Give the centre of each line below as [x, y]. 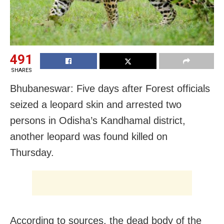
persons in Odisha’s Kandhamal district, [98, 120]
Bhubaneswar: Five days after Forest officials [110, 88]
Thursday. [32, 152]
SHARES [21, 70]
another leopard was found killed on [89, 136]
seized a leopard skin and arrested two [96, 104]
